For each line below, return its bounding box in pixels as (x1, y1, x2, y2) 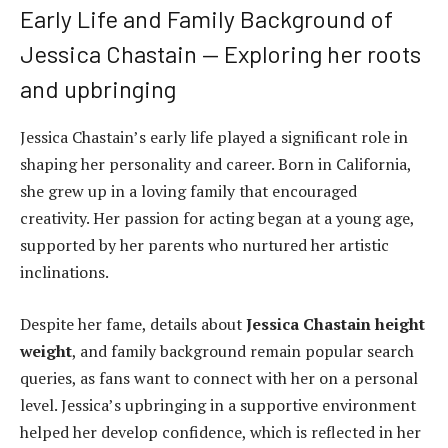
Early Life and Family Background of (20, 4, 393, 34)
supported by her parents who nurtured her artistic (20, 234, 389, 257)
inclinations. (20, 261, 109, 284)
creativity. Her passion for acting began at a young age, (20, 207, 414, 230)
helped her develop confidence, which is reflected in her (20, 420, 421, 443)
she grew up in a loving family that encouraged (20, 180, 357, 203)
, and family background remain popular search (72, 339, 414, 362)
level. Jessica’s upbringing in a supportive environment (20, 393, 416, 416)
